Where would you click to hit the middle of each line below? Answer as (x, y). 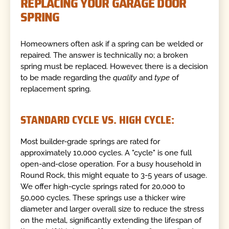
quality (125, 78)
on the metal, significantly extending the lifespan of (111, 221)
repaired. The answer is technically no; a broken (105, 55)
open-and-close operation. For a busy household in (111, 164)
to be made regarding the (67, 78)
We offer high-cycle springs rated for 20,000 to (103, 187)
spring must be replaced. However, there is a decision (114, 67)
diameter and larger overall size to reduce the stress (112, 209)
